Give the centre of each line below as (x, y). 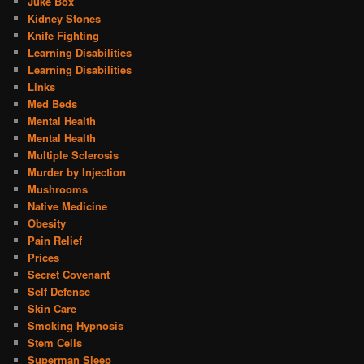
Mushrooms (58, 188)
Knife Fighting (64, 35)
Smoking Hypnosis (76, 325)
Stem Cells (55, 342)
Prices (44, 257)
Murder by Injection (77, 171)
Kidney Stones (65, 18)
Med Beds (53, 103)
